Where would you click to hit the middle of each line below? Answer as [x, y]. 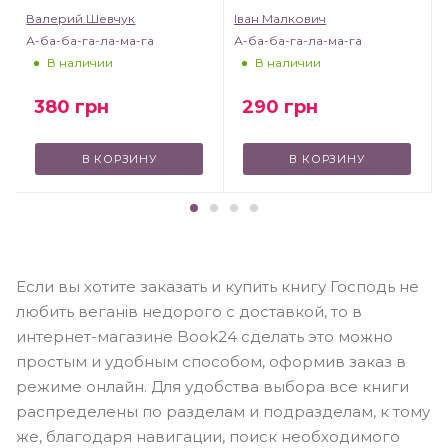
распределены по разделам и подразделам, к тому [223, 412]
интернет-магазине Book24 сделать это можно [204, 337]
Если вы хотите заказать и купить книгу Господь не [217, 287]
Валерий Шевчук [81, 18]
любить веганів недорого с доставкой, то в [189, 312]
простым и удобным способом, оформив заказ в [211, 362]
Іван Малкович [280, 18]
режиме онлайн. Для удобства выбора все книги [212, 387]
